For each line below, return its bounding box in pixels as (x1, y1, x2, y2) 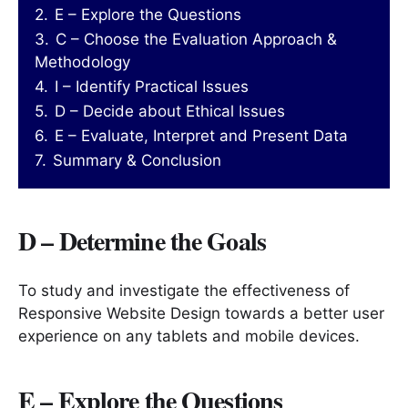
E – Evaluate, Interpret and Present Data (55, 126, 348, 145)
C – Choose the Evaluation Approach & (56, 29, 337, 48)
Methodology (35, 52, 130, 71)
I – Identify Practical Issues (55, 76, 249, 96)
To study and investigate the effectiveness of (18, 280, 350, 300)
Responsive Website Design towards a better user (18, 303, 384, 322)
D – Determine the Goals (18, 221, 266, 260)
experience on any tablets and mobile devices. (18, 326, 360, 345)
